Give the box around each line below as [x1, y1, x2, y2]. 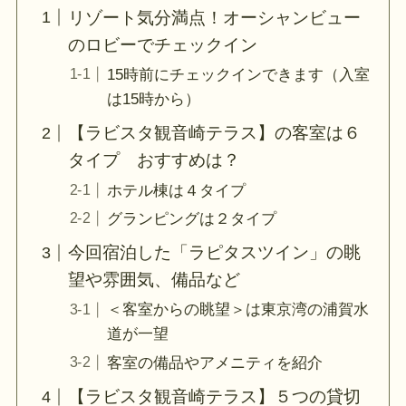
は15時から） [106, 90, 200, 108]
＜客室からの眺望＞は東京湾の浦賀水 [106, 301, 369, 319]
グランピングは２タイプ [106, 209, 276, 227]
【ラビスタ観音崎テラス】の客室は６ [68, 123, 362, 143]
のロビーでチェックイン [68, 34, 258, 54]
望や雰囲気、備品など [68, 270, 241, 290]
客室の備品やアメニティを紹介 [106, 353, 323, 372]
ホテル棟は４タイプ [106, 181, 246, 199]
